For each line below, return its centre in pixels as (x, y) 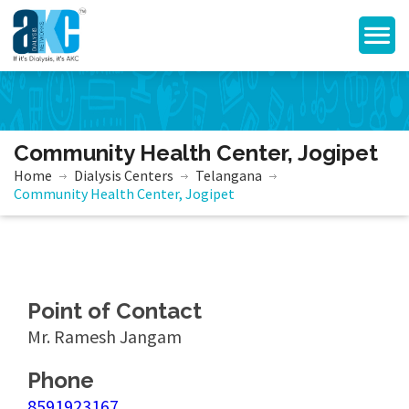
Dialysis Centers (124, 175)
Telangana (229, 175)
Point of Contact (115, 311)
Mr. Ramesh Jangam (105, 336)
